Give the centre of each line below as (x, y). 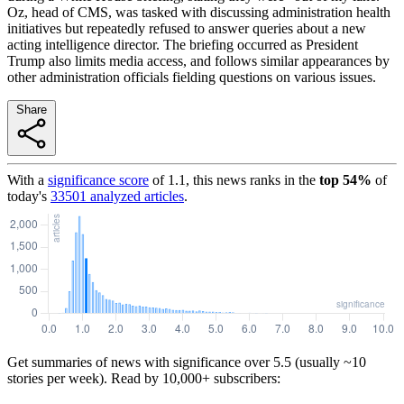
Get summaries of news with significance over (138, 362)
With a (26, 179)
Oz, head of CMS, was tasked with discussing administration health (199, 12)
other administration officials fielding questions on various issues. (192, 77)
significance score (98, 179)
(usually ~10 (329, 362)
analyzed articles (135, 196)
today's (27, 196)
